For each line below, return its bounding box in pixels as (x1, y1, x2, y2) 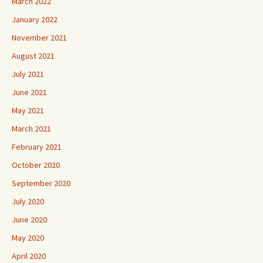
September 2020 (12, 178, 70, 189)
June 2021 (12, 87, 47, 98)
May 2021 (12, 105, 44, 116)
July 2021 (12, 69, 44, 80)
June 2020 (12, 214, 47, 225)
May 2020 (12, 232, 44, 244)
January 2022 (12, 14, 58, 25)
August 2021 (12, 50, 55, 62)
